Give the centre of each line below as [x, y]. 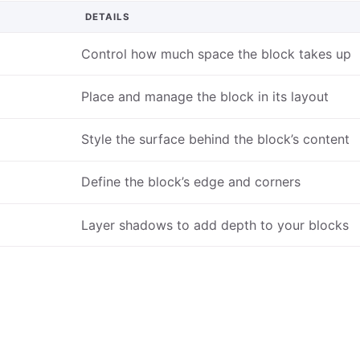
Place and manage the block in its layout [205, 97]
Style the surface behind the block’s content [215, 139]
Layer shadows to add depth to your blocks [215, 225]
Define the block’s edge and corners [190, 182]
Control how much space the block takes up [216, 53]
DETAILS [108, 16]
